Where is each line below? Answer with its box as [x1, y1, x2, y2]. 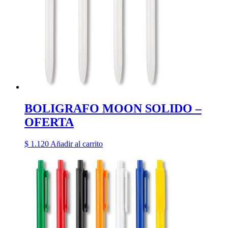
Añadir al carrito [50, 139, 103, 149]
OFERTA [24, 116, 74, 129]
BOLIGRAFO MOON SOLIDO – [24, 102, 202, 116]
